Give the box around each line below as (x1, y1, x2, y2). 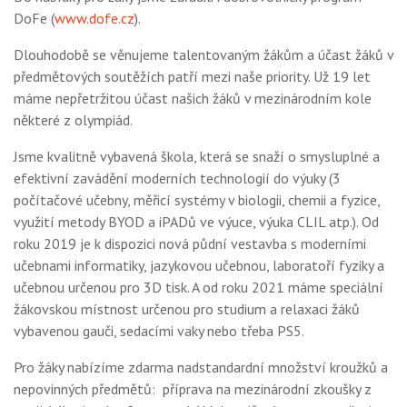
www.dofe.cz (55, 9, 134, 27)
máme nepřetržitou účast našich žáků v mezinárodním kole (14, 89, 372, 107)
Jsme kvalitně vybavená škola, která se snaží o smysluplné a (14, 147, 380, 165)
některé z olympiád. (14, 111, 133, 129)
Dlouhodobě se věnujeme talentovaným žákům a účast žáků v (14, 45, 393, 64)
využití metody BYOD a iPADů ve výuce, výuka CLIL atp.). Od (14, 213, 379, 231)
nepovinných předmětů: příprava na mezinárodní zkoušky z (14, 380, 372, 398)
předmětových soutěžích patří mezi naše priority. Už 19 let (14, 67, 371, 85)
